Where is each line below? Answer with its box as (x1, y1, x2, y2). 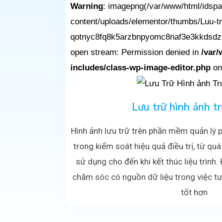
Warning (70, 1, 103, 11)
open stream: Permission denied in (70, 48, 201, 57)
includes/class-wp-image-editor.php (70, 63, 211, 73)
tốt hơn (181, 187, 208, 198)
